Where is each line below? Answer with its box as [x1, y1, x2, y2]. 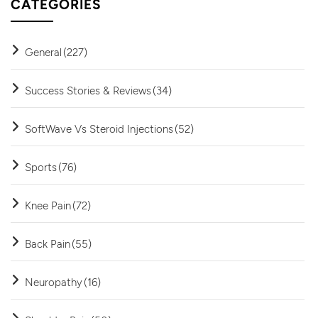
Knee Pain [25, 198, 71, 212]
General [25, 45, 62, 58]
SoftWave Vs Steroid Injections [25, 121, 173, 135]
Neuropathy [25, 275, 82, 288]
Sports [25, 160, 57, 173]
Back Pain [25, 236, 70, 250]
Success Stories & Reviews [25, 83, 151, 97]
